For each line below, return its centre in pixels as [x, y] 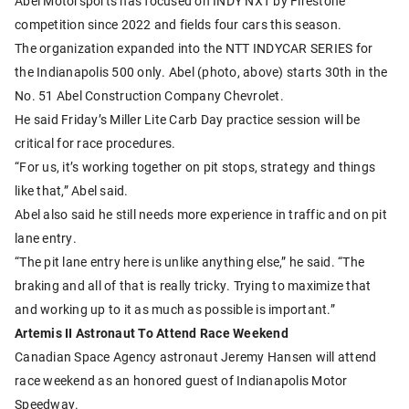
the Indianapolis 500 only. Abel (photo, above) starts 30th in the [201, 72]
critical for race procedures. [95, 143]
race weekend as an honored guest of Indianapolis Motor [181, 381]
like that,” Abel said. [72, 191]
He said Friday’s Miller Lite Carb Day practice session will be [188, 120]
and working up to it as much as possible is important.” [175, 309]
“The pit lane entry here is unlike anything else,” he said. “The [189, 262]
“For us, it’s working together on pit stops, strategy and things [195, 167]
